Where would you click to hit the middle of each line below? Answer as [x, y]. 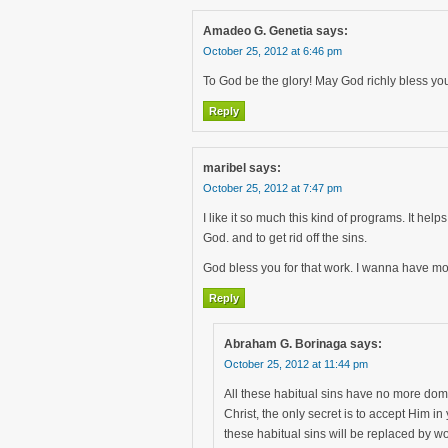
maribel [224, 168]
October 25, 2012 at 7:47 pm [272, 188]
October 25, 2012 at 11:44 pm [296, 364]
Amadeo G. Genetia [258, 31]
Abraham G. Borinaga [285, 344]
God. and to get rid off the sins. [285, 238]
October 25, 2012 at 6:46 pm [272, 51]
